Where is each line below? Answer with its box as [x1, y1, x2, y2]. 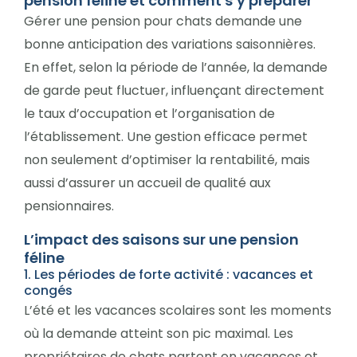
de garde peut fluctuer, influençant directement [24, 80, 324, 100]
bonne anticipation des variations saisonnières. [24, 34, 316, 53]
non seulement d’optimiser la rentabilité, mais [24, 150, 310, 169]
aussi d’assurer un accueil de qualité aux [24, 173, 271, 192]
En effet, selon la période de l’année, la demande [24, 57, 328, 76]
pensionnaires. [24, 196, 114, 215]
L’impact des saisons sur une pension [24, 229, 299, 249]
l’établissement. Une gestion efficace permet [24, 127, 308, 146]
